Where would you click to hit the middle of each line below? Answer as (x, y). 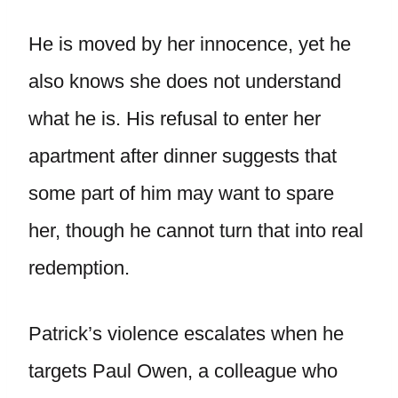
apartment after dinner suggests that (183, 156)
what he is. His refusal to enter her (175, 119)
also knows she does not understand (185, 81)
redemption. (79, 268)
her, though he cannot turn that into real (196, 231)
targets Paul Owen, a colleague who (183, 371)
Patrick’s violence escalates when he (186, 334)
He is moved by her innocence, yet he (190, 44)
